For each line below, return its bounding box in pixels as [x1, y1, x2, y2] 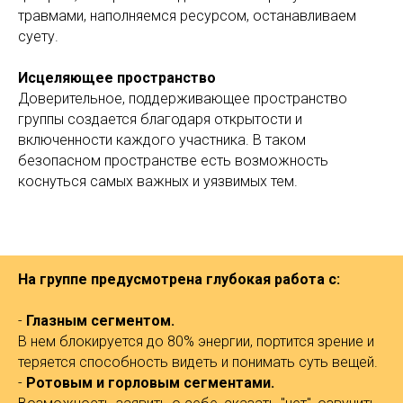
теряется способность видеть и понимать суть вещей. [18, 354, 378, 371]
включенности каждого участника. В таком [18, 131, 306, 148]
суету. [18, 28, 58, 45]
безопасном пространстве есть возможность [18, 152, 328, 169]
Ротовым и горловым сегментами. [26, 374, 274, 391]
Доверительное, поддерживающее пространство [18, 90, 347, 107]
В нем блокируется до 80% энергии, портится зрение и [18, 333, 374, 350]
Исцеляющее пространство [18, 69, 216, 86]
